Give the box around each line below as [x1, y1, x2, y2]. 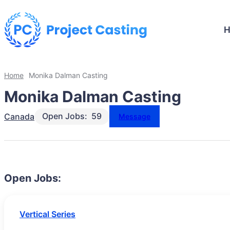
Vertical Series [20, 209, 75, 220]
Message [119, 112, 150, 121]
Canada [4, 111, 34, 122]
